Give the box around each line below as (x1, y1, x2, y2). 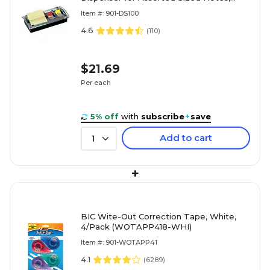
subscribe (141, 111, 184, 121)
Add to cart (160, 131, 212, 143)
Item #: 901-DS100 (81, 8, 139, 17)
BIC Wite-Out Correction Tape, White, (81, 211, 236, 221)
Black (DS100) (81, 2, 136, 13)
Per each (81, 78, 111, 87)
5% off (90, 111, 119, 121)
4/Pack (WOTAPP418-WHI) (81, 221, 192, 231)
